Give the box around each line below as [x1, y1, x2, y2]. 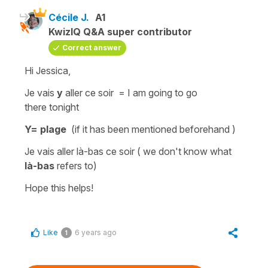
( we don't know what [137, 145, 232, 157]
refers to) [54, 159, 97, 172]
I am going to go [127, 86, 197, 99]
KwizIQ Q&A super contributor [48, 25, 192, 38]
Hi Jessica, [25, 64, 73, 77]
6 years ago [75, 227, 117, 237]
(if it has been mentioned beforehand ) [69, 123, 236, 135]
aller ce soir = [63, 86, 127, 99]
